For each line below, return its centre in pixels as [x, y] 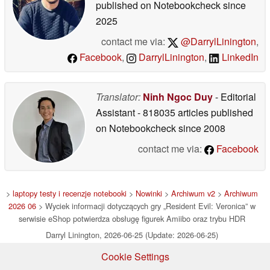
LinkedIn [239, 57]
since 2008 [201, 128]
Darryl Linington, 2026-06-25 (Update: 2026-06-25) [132, 235]
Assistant [117, 112]
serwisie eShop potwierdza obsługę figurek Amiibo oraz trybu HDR [132, 218]
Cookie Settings [135, 256]
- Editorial [234, 97]
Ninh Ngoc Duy [178, 97]
